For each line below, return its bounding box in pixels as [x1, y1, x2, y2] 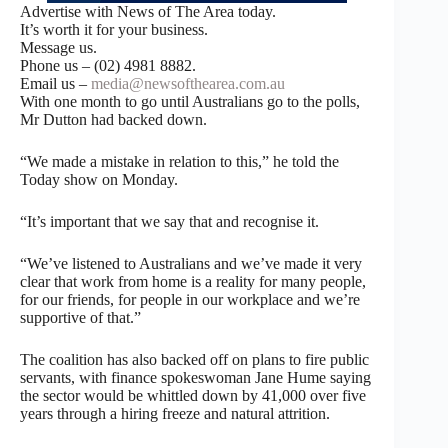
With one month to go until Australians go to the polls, [20, 92, 360, 110]
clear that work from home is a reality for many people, [20, 272, 366, 290]
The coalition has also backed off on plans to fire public [20, 350, 369, 368]
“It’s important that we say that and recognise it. [20, 212, 319, 230]
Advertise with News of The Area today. [20, 2, 276, 20]
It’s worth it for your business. [20, 20, 208, 38]
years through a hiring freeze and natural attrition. [20, 404, 330, 422]
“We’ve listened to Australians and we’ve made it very [20, 254, 362, 272]
